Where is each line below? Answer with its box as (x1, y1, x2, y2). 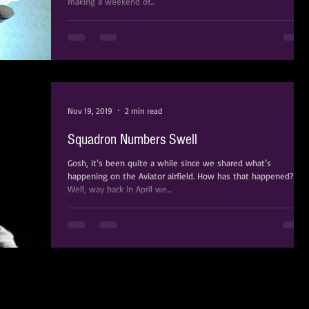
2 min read (125, 105, 162, 116)
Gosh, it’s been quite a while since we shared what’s (68, 157, 271, 168)
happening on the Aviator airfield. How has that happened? (68, 170, 293, 181)
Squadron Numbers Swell (68, 131, 197, 148)
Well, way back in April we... (68, 183, 171, 195)
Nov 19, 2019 (68, 105, 112, 116)
